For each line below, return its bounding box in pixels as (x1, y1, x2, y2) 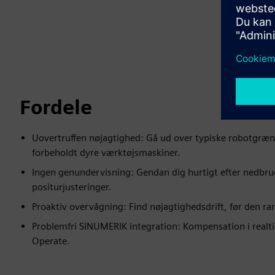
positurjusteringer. (32, 181, 112, 193)
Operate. (32, 235, 70, 247)
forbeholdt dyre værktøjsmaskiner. (32, 147, 180, 158)
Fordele (20, 95, 92, 119)
